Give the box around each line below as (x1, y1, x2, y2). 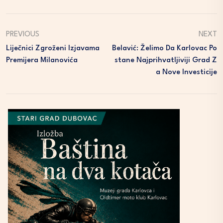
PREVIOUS (6, 30, 39, 38)
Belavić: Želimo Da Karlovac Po (112, 44, 217, 52)
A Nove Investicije (156, 68, 217, 76)
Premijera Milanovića (6, 56, 78, 64)
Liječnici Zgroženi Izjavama (6, 44, 100, 52)
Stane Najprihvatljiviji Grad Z (114, 56, 217, 64)
